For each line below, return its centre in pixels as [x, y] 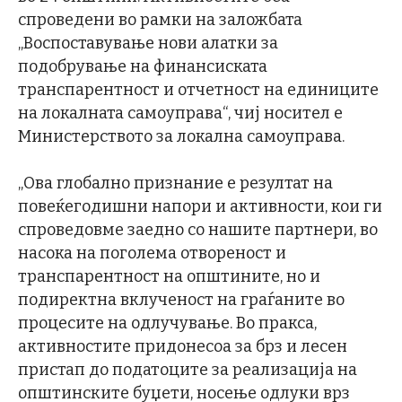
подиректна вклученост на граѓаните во [181, 299]
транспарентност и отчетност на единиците [198, 89]
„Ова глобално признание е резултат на [175, 183]
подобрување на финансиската [143, 66]
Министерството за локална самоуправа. [181, 136]
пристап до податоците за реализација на [188, 369]
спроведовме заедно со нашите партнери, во [198, 229]
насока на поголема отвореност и [152, 253]
